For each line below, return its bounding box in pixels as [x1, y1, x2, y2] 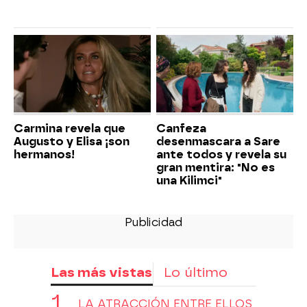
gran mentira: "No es [156, 160, 275, 174]
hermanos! [14, 147, 75, 161]
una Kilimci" [156, 173, 222, 187]
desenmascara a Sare [156, 134, 280, 148]
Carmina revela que [14, 121, 125, 135]
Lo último [164, 264, 228, 280]
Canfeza [156, 121, 206, 135]
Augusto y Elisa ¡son [14, 134, 130, 148]
